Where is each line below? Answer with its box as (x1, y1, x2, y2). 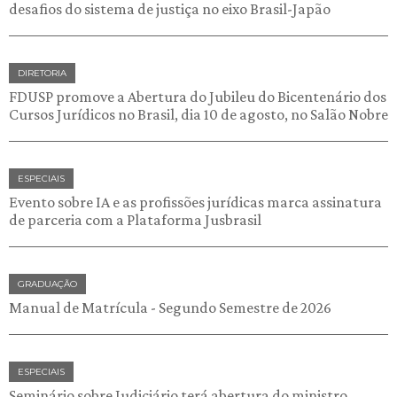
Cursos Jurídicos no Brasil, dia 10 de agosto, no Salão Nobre (9, 105, 388, 123)
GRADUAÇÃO (18, 277, 77, 290)
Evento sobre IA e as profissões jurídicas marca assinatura (9, 192, 382, 211)
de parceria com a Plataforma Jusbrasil (9, 210, 261, 229)
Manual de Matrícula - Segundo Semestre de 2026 (9, 298, 331, 316)
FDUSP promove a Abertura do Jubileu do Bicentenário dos (9, 87, 386, 105)
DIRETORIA (18, 66, 66, 79)
